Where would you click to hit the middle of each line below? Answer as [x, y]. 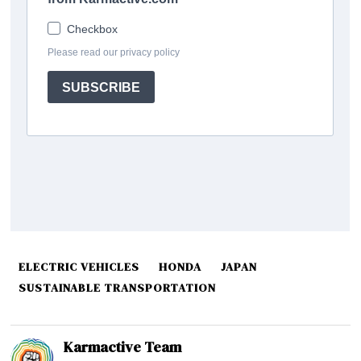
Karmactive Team [123, 347]
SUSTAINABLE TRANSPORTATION [118, 288]
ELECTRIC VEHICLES [79, 267]
